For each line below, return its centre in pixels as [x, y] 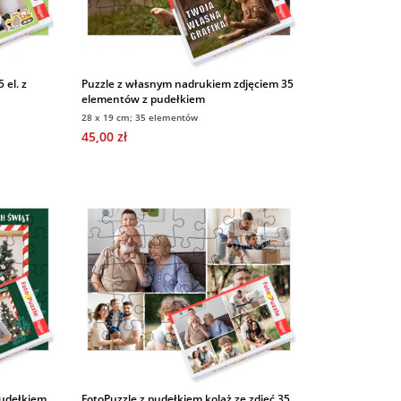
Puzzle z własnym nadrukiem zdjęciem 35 [187, 83]
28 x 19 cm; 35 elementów [139, 117]
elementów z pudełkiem [143, 98]
